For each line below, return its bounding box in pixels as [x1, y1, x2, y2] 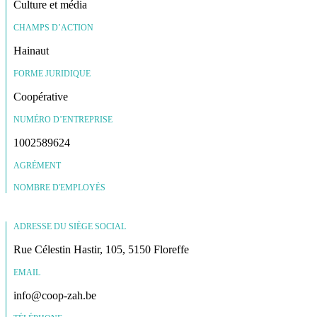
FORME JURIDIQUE [13, 68, 91, 79]
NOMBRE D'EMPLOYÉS [13, 182, 105, 192]
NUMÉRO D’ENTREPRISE [13, 114, 113, 125]
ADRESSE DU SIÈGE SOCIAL [13, 221, 126, 231]
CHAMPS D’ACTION [13, 22, 93, 33]
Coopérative [13, 90, 68, 103]
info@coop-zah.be [13, 289, 96, 301]
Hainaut [13, 44, 49, 57]
